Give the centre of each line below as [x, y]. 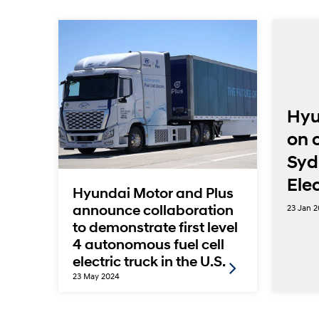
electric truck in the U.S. [149, 262]
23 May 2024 [96, 276]
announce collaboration [153, 211]
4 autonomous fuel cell [148, 245]
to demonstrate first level [155, 228]
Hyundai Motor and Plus [153, 194]
